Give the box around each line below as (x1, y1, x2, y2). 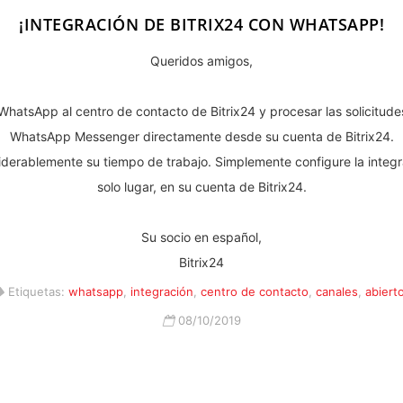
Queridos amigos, (150, 52, 253, 68)
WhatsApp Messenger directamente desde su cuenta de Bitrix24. (9, 128, 394, 144)
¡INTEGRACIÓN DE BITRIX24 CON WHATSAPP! (19, 13, 384, 35)
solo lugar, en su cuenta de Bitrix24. (96, 178, 307, 194)
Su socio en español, (141, 228, 262, 245)
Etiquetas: (4, 283, 68, 299)
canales (315, 283, 358, 299)
